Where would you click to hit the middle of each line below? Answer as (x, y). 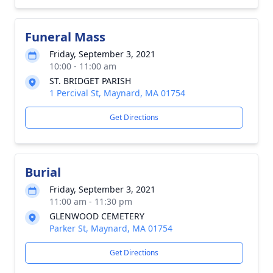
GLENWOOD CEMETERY (97, 216)
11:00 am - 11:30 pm (91, 201)
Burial (43, 172)
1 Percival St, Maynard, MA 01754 (117, 93)
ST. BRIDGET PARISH (90, 81)
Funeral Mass (65, 37)
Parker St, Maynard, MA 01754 (111, 228)
